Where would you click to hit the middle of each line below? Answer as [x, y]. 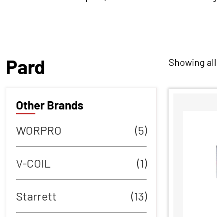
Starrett [36, 196]
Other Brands [50, 105]
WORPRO [39, 130]
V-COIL [33, 163]
